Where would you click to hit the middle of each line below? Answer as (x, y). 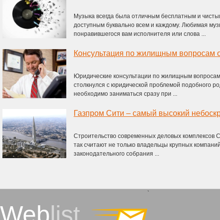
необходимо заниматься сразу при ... (125, 94)
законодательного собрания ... (116, 154)
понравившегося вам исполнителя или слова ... (140, 34)
